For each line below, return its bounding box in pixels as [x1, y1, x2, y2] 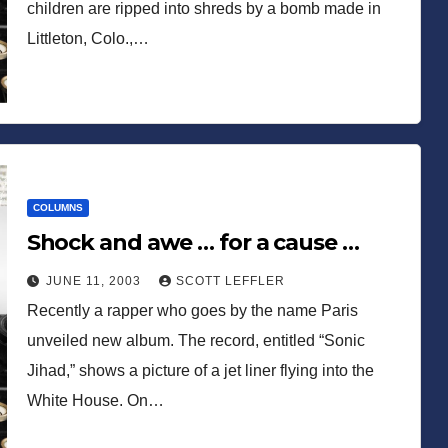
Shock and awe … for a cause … [26, 228, 359, 256]
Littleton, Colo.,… [26, 29, 149, 47]
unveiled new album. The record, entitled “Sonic [26, 331, 365, 349]
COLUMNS [32, 201, 83, 213]
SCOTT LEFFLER [175, 273, 285, 288]
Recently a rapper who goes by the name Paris [26, 301, 358, 319]
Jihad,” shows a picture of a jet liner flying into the [26, 361, 374, 379]
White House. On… [26, 391, 164, 409]
